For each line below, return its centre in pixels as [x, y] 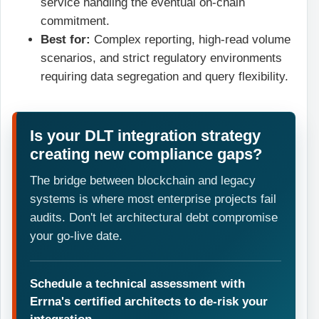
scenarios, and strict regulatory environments [161, 58]
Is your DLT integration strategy [146, 135]
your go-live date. [77, 236]
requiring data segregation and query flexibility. [164, 77]
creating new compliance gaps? [146, 154]
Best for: [66, 40]
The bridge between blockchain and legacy [143, 180]
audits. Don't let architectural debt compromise [154, 217]
